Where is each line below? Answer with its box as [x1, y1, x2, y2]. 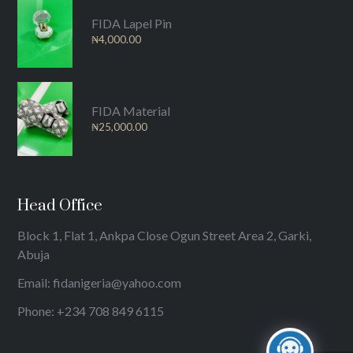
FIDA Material [91, 103, 171, 119]
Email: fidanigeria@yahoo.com [17, 274, 182, 290]
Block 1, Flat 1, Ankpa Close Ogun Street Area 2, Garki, [17, 227, 312, 243]
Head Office [17, 195, 103, 216]
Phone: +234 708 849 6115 [17, 303, 165, 318]
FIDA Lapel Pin [91, 16, 173, 32]
